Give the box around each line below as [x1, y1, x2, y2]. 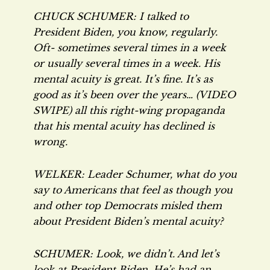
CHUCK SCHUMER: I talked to [33, 10, 189, 22]
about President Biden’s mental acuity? [33, 215, 223, 227]
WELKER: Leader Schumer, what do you [33, 168, 237, 180]
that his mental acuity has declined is [33, 120, 215, 132]
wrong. [33, 136, 67, 148]
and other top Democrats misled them [33, 199, 222, 212]
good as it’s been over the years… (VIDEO [33, 89, 236, 101]
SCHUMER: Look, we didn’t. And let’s [33, 248, 219, 260]
